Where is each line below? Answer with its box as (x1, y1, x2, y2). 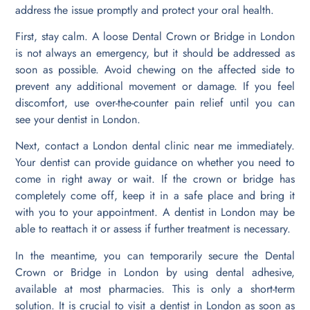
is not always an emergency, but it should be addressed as (15, 44, 295, 61)
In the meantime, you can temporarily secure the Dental (15, 247, 295, 264)
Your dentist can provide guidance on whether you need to (15, 154, 295, 171)
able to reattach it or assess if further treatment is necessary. (15, 221, 291, 237)
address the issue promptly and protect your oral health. (15, 1, 275, 18)
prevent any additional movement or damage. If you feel (15, 77, 295, 94)
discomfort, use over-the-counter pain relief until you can (15, 94, 295, 111)
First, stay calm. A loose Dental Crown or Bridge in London (15, 28, 295, 44)
